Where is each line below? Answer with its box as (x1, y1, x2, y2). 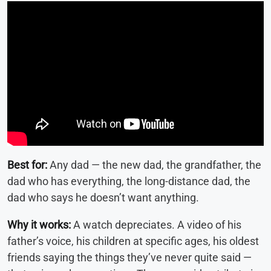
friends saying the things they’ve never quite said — (7, 250, 252, 264)
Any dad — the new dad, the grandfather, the (47, 158, 261, 171)
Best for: (7, 158, 47, 171)
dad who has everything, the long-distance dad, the (7, 174, 250, 188)
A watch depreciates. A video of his (71, 218, 241, 231)
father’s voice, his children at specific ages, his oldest (7, 234, 259, 247)
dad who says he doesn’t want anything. (7, 191, 199, 204)
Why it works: (7, 218, 71, 231)
